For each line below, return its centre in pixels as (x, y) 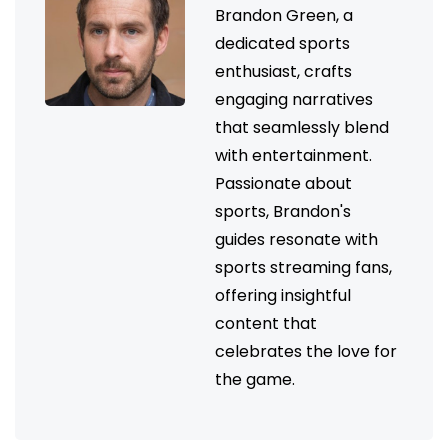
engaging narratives (294, 99)
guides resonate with (296, 239)
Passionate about (283, 183)
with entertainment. (293, 155)
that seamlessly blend (302, 127)
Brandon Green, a (284, 15)
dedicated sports (282, 43)
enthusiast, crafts (283, 71)
